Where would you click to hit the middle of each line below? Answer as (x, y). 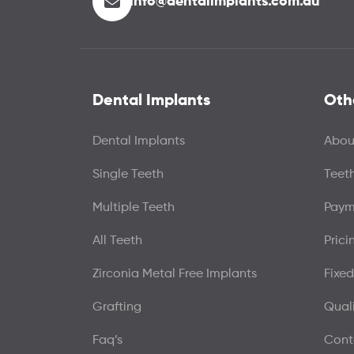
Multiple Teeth (134, 208)
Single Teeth (128, 175)
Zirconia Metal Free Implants (175, 275)
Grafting (117, 308)
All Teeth (117, 241)
